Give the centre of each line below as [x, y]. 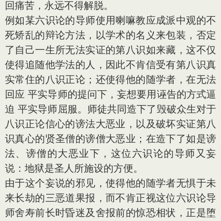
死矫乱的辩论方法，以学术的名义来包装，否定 [110, 35]
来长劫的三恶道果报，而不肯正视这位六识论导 [110, 198]
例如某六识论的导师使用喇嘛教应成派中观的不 [110, 20]
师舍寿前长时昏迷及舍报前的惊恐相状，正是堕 [110, 213]
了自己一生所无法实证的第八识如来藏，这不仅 [110, 50]
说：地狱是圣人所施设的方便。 [74, 168]
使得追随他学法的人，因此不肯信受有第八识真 [110, 65]
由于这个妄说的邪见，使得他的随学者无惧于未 [110, 183]
